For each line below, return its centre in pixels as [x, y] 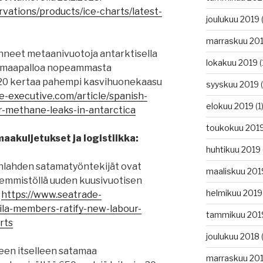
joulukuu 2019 [232, 19]
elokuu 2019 [230, 106]
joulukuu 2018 [232, 237]
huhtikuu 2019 [233, 150]
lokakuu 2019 [232, 63]
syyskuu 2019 [232, 85]
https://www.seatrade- [51, 195]
